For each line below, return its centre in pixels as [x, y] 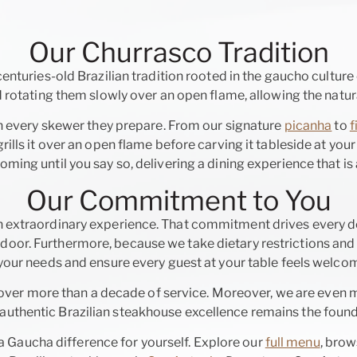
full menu [292, 343]
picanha [308, 126]
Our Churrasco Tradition [178, 52]
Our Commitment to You [178, 200]
